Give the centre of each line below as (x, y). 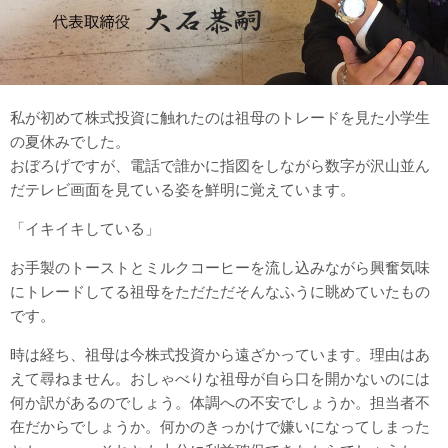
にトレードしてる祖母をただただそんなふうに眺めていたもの (220, 292)
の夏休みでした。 (70, 142)
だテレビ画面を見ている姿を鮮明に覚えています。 (182, 190)
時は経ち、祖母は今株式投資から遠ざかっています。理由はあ (220, 355)
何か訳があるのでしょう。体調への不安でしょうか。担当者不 (220, 403)
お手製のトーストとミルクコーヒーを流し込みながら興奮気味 (220, 268)
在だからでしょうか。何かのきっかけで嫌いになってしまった (220, 427)
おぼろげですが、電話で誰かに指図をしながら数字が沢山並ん (220, 166)
